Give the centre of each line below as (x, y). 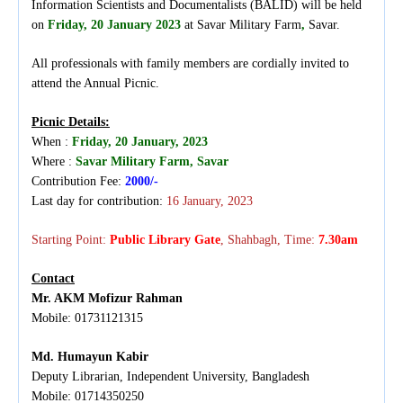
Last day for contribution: (99, 201)
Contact (53, 279)
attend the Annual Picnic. (95, 84)
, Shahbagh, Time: (269, 240)
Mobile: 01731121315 (87, 318)
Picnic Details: (71, 122)
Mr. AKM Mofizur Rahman (107, 299)
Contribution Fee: (78, 182)
